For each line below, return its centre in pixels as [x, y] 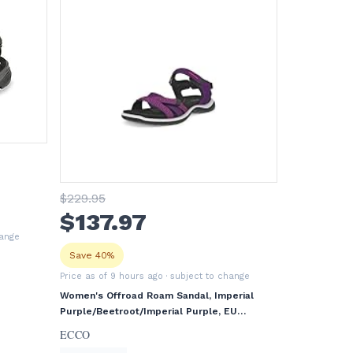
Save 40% [92, 255]
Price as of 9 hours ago [111, 276]
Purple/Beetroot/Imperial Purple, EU [149, 311]
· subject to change [206, 276]
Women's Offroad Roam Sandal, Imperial [157, 295]
